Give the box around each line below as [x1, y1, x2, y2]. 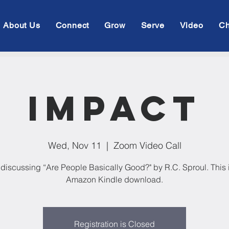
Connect [55, 20, 89, 30]
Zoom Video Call [113, 140, 181, 151]
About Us [3, 20, 40, 30]
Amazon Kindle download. [66, 174, 163, 185]
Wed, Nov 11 [48, 140, 101, 151]
